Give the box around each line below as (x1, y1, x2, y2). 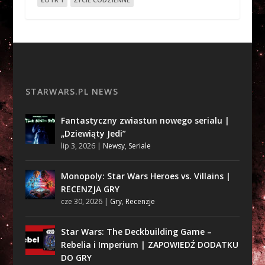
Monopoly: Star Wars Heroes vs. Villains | (60, 170, 231, 182)
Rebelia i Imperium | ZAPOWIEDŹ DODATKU (60, 238, 238, 250)
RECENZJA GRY (60, 183, 119, 195)
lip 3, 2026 (60, 140, 95, 151)
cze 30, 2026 (60, 196, 102, 206)
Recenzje (125, 196, 155, 206)
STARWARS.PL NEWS (25, 85, 118, 97)
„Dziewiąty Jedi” (60, 127, 126, 139)
